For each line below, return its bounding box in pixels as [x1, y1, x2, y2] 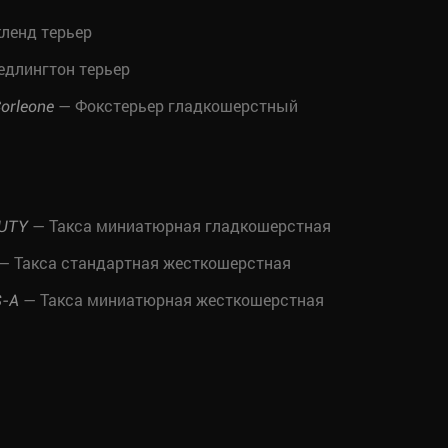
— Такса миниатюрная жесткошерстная [19, 289, 324, 311]
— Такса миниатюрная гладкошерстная [28, 215, 331, 237]
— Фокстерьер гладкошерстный [54, 95, 298, 116]
